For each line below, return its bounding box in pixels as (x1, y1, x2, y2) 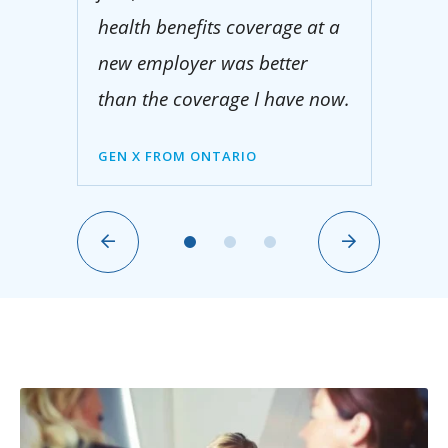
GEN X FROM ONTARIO (97, 147, 257, 165)
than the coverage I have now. (97, 87, 350, 111)
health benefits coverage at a (97, 15, 340, 39)
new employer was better (97, 51, 308, 75)
